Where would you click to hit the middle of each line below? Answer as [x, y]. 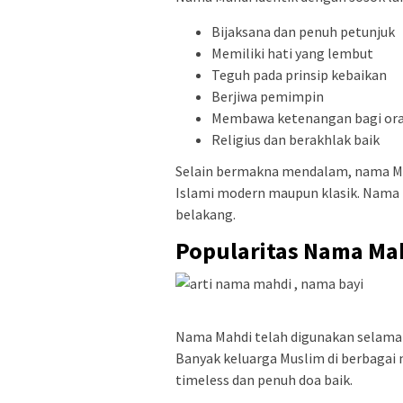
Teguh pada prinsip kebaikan [299, 74]
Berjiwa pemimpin [268, 96]
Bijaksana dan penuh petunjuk [303, 31]
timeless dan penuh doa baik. [264, 380]
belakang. [206, 215]
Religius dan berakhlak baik [296, 139]
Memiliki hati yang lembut [292, 53]
